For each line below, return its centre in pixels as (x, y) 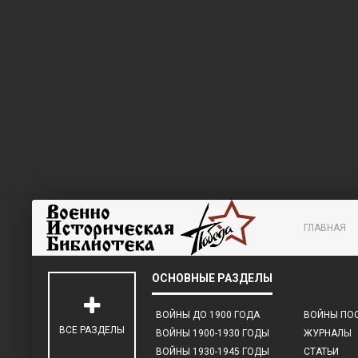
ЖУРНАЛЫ (327, 333)
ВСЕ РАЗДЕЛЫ (92, 330)
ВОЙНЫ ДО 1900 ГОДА (208, 315)
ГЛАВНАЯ (325, 228)
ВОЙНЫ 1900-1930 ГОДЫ (213, 333)
